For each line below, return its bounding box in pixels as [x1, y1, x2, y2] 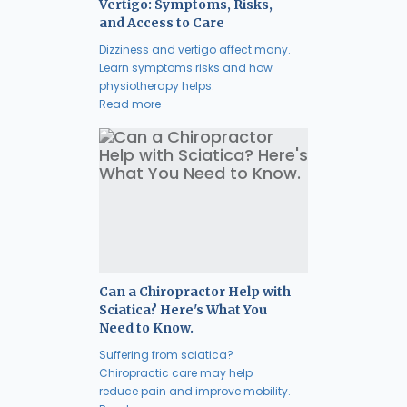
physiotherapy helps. [99, 78, 214, 94]
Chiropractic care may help [99, 365, 253, 382]
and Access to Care [99, 15, 224, 32]
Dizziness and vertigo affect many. [99, 42, 291, 58]
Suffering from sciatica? [99, 347, 233, 363]
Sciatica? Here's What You [99, 302, 267, 319]
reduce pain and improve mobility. [99, 383, 291, 400]
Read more [99, 96, 161, 113]
